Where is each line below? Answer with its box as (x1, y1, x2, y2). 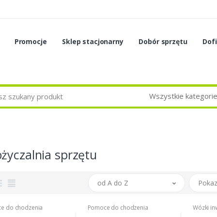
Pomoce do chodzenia (87, 203, 148, 212)
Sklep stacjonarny (62, 37, 124, 46)
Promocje (14, 37, 47, 46)
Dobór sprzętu (139, 37, 187, 46)
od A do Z (97, 178, 128, 188)
